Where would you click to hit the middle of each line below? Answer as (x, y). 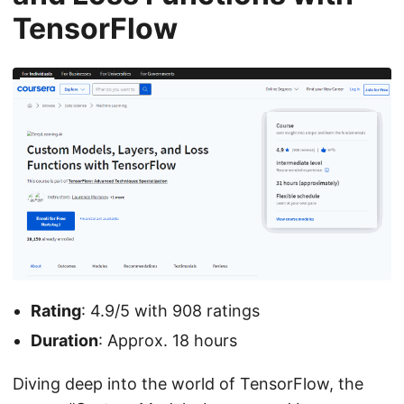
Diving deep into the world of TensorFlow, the (188, 383)
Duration (64, 340)
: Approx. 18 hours (168, 340)
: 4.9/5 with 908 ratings (170, 310)
